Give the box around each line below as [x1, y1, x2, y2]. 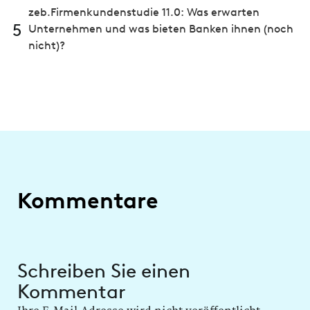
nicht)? [28, 39, 65, 52]
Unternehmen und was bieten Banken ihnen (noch [28, 22, 293, 35]
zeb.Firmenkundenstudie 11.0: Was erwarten [28, 6, 259, 19]
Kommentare [17, 187, 158, 214]
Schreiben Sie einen [17, 259, 190, 282]
